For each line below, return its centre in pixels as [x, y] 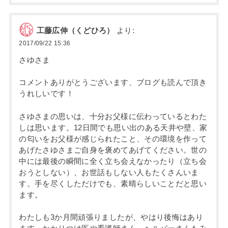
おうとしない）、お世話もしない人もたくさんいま [109, 172]
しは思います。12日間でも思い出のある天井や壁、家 [113, 127]
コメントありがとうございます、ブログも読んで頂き [113, 83]
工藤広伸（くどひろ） [75, 31]
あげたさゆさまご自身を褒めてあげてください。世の [113, 150]
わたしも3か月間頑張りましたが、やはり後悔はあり [111, 217]
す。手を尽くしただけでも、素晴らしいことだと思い [113, 183]
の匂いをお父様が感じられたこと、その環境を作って [113, 139]
